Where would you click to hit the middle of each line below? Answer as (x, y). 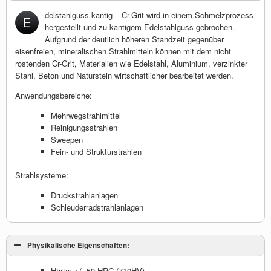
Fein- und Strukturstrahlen (96, 151)
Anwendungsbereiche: (54, 95)
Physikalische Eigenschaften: (78, 245)
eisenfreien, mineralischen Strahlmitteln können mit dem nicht (123, 51)
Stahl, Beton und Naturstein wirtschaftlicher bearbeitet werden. (124, 75)
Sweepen (67, 139)
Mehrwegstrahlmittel (86, 115)
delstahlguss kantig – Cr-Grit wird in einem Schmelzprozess (149, 15)
